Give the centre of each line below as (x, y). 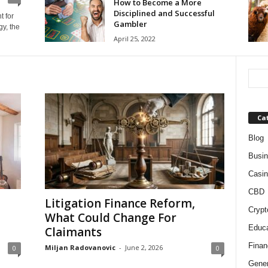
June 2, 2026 (144, 247)
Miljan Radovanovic (80, 247)
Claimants (73, 232)
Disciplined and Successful (164, 13)
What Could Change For (110, 217)
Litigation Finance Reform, (120, 203)
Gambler (130, 24)
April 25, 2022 (134, 39)
